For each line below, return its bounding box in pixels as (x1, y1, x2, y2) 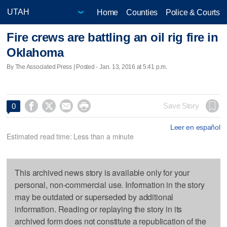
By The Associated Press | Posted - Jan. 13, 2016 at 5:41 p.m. (7, 63, 167, 70)
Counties (126, 8, 158, 17)
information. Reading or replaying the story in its (15, 203, 182, 215)
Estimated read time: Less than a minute (7, 131, 134, 141)
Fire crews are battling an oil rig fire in (7, 30, 218, 45)
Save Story (163, 101, 199, 110)
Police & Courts (165, 8, 220, 17)
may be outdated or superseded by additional (15, 191, 174, 203)
